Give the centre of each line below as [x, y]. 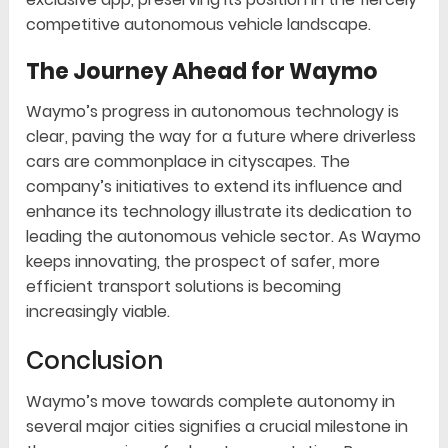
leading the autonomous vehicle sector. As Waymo [224, 237]
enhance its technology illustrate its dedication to [219, 212]
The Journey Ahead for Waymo [202, 72]
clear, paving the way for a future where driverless [221, 137]
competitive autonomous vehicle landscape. [199, 25]
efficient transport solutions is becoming [184, 287]
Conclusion [95, 361]
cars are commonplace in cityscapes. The [188, 162]
